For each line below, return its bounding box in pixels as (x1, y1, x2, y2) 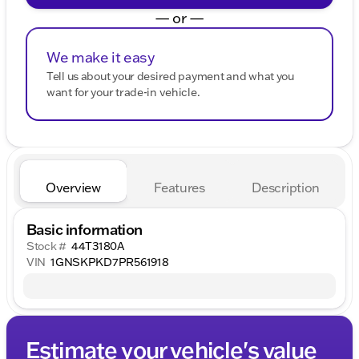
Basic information (26, 219, 143, 239)
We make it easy (46, 47, 155, 67)
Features (154, 179, 205, 196)
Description (252, 179, 320, 196)
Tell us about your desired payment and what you (46, 68, 294, 83)
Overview (46, 179, 101, 196)
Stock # (26, 238, 67, 253)
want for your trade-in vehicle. (46, 84, 200, 99)
